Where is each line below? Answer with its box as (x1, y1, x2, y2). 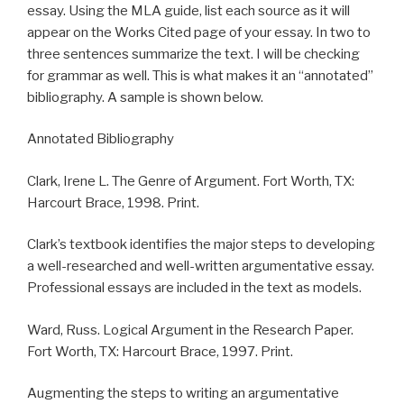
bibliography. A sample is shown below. (27, 88, 263, 106)
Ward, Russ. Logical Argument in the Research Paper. (27, 321, 353, 338)
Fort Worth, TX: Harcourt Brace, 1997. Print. (27, 343, 293, 360)
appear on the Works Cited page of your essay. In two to (27, 23, 371, 41)
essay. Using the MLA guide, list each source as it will (27, 2, 350, 19)
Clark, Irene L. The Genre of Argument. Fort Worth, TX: (27, 172, 354, 189)
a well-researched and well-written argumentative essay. (27, 258, 374, 274)
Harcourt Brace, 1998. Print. (27, 194, 199, 211)
